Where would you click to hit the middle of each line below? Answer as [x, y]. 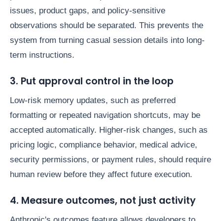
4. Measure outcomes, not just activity [103, 200]
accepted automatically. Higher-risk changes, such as [109, 130]
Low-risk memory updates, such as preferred [93, 101]
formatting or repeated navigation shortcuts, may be [105, 115]
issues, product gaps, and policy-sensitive [88, 11]
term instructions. [42, 55]
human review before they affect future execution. [101, 175]
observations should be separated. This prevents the [107, 26]
